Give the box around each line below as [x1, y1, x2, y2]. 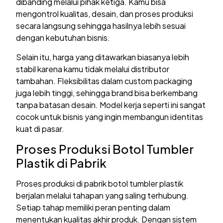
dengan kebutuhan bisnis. [16, 32, 111, 43]
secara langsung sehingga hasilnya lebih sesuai [16, 20, 186, 31]
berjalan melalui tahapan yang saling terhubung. [16, 190, 189, 201]
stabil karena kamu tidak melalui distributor [16, 63, 170, 74]
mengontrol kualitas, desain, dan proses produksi [16, 8, 194, 19]
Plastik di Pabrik [16, 155, 107, 170]
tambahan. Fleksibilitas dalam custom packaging [16, 75, 193, 86]
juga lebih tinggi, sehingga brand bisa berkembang [16, 87, 198, 98]
